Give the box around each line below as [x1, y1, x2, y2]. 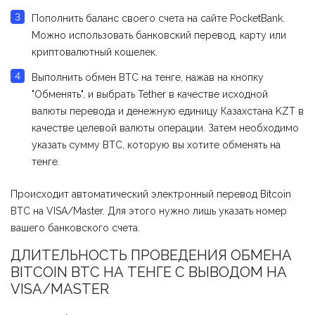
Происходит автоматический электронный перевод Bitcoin [11, 188, 291, 200]
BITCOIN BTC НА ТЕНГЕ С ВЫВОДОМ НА [11, 264, 287, 281]
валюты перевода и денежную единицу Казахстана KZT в [32, 105, 304, 117]
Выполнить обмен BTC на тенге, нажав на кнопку [32, 72, 264, 84]
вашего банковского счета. [11, 222, 140, 234]
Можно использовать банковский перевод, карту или [32, 30, 286, 41]
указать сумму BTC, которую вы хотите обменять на [32, 139, 281, 151]
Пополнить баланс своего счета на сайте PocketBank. [32, 13, 285, 25]
